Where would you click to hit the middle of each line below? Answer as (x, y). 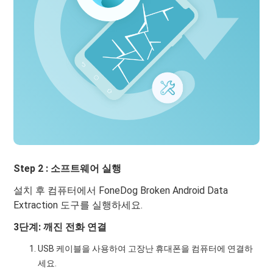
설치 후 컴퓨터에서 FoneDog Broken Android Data (121, 190)
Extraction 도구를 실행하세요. (78, 205)
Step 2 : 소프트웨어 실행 (68, 168)
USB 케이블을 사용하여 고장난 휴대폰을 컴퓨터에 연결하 (146, 248)
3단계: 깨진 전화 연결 (60, 227)
